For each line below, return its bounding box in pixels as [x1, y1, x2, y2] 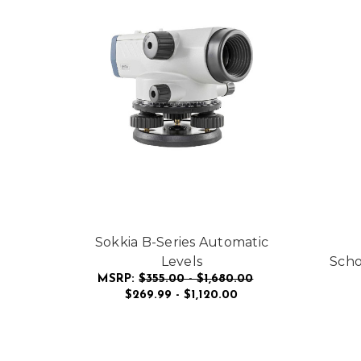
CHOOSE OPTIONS [127, 312, 236, 328]
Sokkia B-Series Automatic [94, 234, 268, 250]
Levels [160, 253, 203, 269]
